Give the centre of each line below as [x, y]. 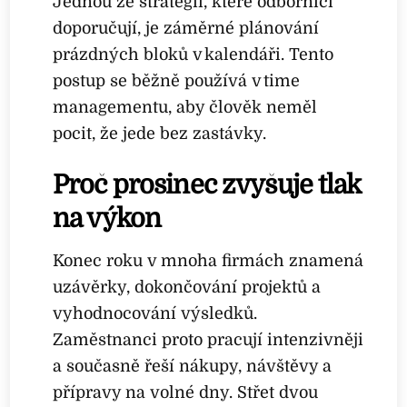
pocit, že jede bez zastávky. [160, 133]
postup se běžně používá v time [177, 80]
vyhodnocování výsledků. [155, 314]
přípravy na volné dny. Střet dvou [186, 393]
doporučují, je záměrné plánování [186, 28]
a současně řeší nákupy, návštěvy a [193, 367]
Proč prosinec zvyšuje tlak [207, 184]
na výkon [107, 218]
